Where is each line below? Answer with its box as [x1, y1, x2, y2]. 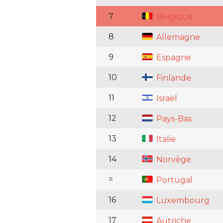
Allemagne [154, 32, 200, 42]
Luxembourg [154, 196, 210, 206]
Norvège [154, 155, 191, 165]
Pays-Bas [154, 114, 192, 124]
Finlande [154, 73, 191, 83]
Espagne [154, 53, 191, 63]
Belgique [154, 12, 193, 22]
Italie [154, 134, 176, 144]
